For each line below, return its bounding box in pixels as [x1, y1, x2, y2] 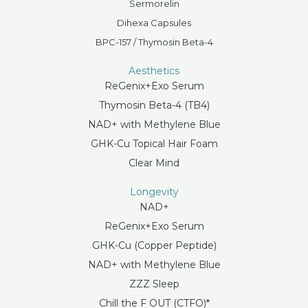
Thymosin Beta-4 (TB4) [98, 98, 210, 111]
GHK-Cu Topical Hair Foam [90, 137, 218, 150]
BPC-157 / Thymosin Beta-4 [95, 36, 213, 47]
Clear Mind [129, 156, 179, 169]
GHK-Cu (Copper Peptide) [91, 239, 217, 252]
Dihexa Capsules [117, 16, 191, 28]
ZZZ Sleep [129, 277, 179, 290]
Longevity [129, 185, 179, 198]
